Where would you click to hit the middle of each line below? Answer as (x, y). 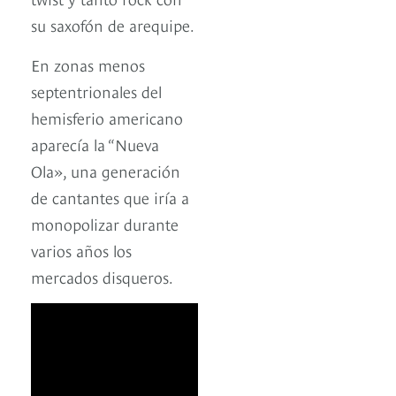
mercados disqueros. (102, 277)
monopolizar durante (105, 224)
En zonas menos (88, 65)
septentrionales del (96, 91)
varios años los (81, 250)
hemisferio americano (107, 118)
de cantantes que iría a (110, 197)
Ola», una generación (106, 171)
